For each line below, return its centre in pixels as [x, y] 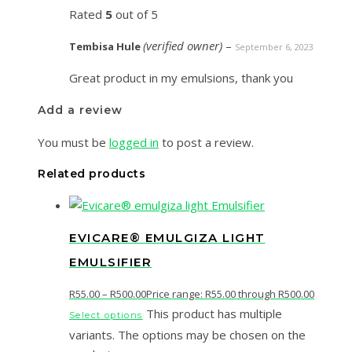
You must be [73, 143]
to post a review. [206, 143]
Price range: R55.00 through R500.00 [230, 294]
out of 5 [135, 15]
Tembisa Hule [106, 47]
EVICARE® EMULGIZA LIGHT [167, 237]
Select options [106, 315]
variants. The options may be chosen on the [187, 335]
